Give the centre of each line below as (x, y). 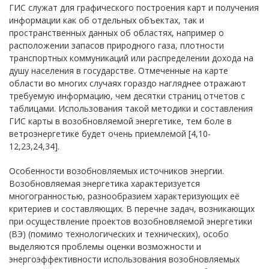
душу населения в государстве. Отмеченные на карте (119, 71)
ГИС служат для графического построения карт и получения (134, 8)
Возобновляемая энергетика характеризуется (104, 183)
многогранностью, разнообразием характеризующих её (124, 196)
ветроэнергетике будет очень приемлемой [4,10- (110, 134)
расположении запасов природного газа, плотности (116, 45)
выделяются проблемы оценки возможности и (105, 246)
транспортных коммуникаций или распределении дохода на (131, 58)
